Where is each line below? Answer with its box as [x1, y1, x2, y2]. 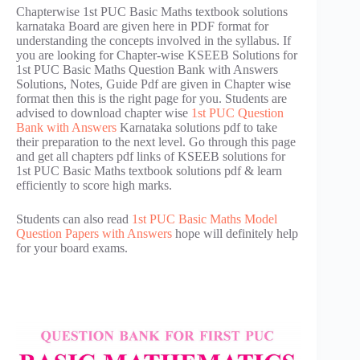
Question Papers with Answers [16, 227, 172, 241]
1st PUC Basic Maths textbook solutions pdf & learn [16, 164, 282, 178]
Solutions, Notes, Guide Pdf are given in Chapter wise [16, 77, 291, 92]
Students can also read [16, 212, 132, 227]
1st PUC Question [191, 106, 284, 121]
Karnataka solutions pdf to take [117, 121, 277, 135]
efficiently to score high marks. [16, 178, 172, 193]
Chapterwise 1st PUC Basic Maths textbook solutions [16, 5, 288, 19]
